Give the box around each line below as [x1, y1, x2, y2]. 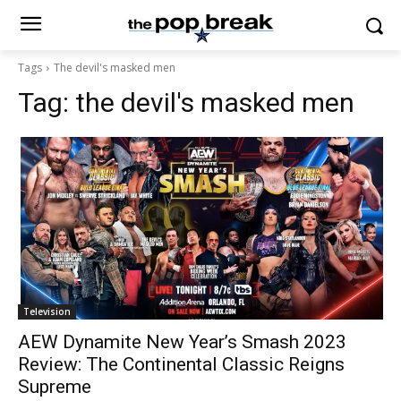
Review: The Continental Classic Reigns [18, 354, 345, 375]
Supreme [18, 376, 91, 397]
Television [23, 305, 71, 318]
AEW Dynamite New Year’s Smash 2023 [18, 331, 346, 353]
